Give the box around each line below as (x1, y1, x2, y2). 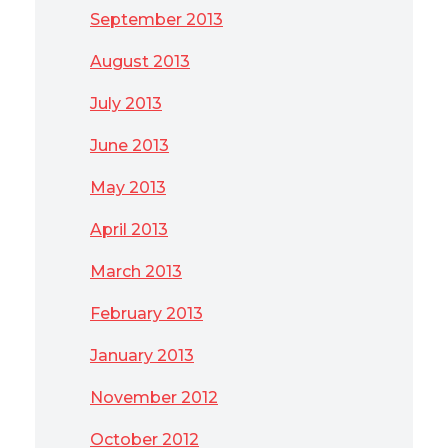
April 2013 (90, 220, 168, 239)
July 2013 (90, 94, 162, 113)
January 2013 (90, 346, 194, 365)
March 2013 (90, 262, 182, 281)
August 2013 (90, 52, 190, 71)
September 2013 (90, 10, 223, 29)
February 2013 (90, 304, 203, 323)
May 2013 (90, 178, 166, 197)
